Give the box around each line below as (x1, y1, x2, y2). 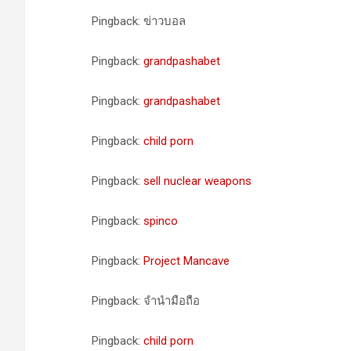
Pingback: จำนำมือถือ (92, 294, 200, 308)
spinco (143, 214, 178, 228)
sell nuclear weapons (143, 174, 251, 188)
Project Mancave (143, 254, 230, 268)
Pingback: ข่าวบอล (92, 14, 186, 28)
